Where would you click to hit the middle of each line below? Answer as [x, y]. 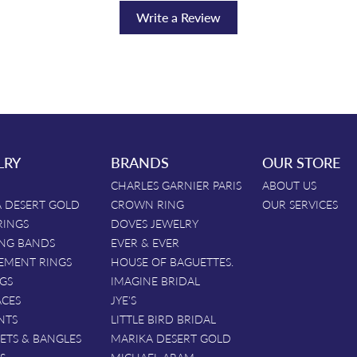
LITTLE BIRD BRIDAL [163, 319]
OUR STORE [301, 162]
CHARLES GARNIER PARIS [176, 185]
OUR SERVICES [300, 204]
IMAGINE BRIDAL [155, 280]
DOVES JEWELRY [155, 223]
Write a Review [178, 17]
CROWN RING [147, 204]
